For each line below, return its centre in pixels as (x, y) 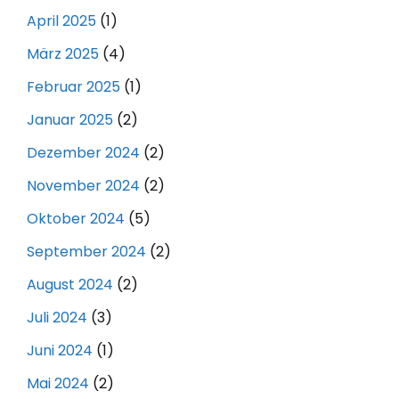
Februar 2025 (73, 86)
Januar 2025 (70, 119)
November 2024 (83, 185)
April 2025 (61, 20)
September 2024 (86, 251)
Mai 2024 (58, 383)
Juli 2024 (57, 317)
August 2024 (70, 284)
